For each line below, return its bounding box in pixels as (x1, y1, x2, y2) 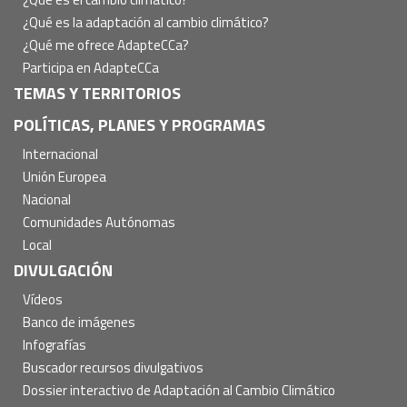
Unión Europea (23, 165, 106, 187)
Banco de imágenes (23, 311, 135, 333)
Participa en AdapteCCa (23, 56, 159, 78)
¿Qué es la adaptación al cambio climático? (23, 11, 269, 33)
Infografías (23, 333, 86, 355)
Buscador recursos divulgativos (23, 356, 203, 378)
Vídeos (23, 288, 63, 310)
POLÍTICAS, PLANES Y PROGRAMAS (14, 112, 265, 137)
